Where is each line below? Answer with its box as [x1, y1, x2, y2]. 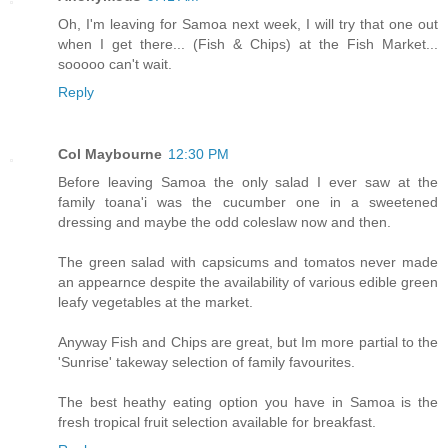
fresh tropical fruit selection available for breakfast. [58, 414, 376, 431]
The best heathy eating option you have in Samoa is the [58, 394, 438, 411]
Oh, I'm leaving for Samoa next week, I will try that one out [58, 16, 438, 33]
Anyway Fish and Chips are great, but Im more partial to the [58, 334, 438, 351]
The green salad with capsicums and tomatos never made [58, 254, 438, 271]
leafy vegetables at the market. [58, 294, 253, 311]
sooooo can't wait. [58, 56, 172, 73]
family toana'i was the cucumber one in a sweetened [58, 194, 438, 211]
